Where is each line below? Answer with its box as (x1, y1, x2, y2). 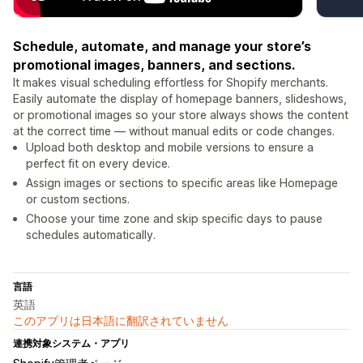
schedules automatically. (26, 228, 156, 242)
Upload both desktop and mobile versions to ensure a (26, 140, 314, 155)
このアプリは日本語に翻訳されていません (13, 314, 228, 328)
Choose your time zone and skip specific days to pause (26, 211, 322, 226)
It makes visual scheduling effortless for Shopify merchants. (13, 75, 328, 90)
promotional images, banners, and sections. (13, 57, 295, 74)
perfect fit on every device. (26, 156, 170, 171)
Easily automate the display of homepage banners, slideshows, (13, 92, 347, 106)
